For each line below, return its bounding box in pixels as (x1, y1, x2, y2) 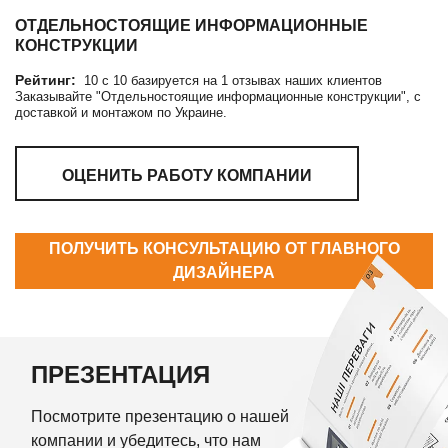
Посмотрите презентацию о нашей (31, 407, 289, 425)
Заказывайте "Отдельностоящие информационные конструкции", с (15, 88, 421, 104)
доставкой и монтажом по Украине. (15, 104, 227, 120)
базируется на (131, 72, 221, 88)
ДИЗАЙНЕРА (173, 263, 275, 281)
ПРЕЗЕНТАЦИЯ (31, 360, 210, 388)
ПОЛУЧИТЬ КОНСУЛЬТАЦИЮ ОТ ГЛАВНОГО (48, 239, 400, 257)
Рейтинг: (15, 71, 80, 88)
